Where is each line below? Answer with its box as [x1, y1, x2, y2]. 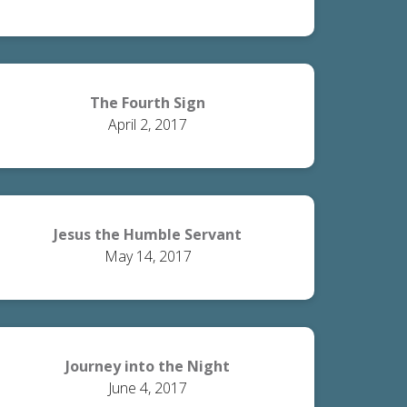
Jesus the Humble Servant [54, 224, 243, 244]
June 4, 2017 [108, 378, 188, 398]
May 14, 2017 [104, 246, 192, 266]
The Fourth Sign [90, 93, 206, 113]
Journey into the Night [65, 356, 231, 376]
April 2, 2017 [108, 114, 188, 134]
